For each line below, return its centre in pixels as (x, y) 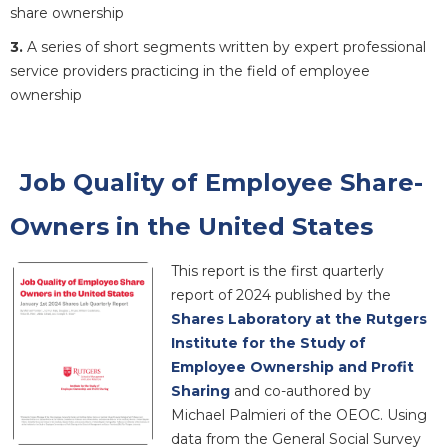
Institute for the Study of (268, 342)
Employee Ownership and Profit (292, 366)
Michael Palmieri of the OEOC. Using (299, 414)
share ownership (67, 12)
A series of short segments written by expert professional (226, 46)
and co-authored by (302, 390)
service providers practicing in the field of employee (190, 70)
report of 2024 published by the (281, 294)
